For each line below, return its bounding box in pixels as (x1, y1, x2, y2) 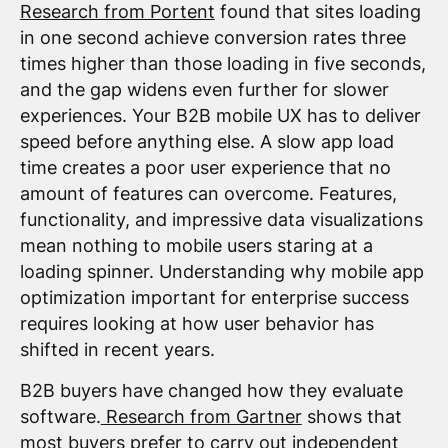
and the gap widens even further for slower (19, 78, 389, 100)
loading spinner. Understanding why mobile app (19, 260, 424, 282)
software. (19, 406, 101, 428)
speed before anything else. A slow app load (19, 130, 394, 152)
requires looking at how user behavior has (19, 312, 374, 334)
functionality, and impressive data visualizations (19, 208, 423, 230)
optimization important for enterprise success (19, 286, 409, 308)
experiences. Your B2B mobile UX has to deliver (19, 104, 421, 126)
